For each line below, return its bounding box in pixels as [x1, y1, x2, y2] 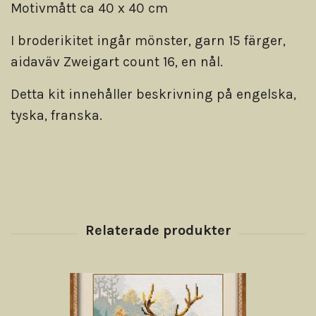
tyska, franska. [11, 107, 102, 124]
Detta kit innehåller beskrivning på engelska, [11, 86, 296, 103]
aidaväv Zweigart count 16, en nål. [11, 54, 226, 71]
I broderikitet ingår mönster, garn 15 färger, [11, 32, 286, 49]
